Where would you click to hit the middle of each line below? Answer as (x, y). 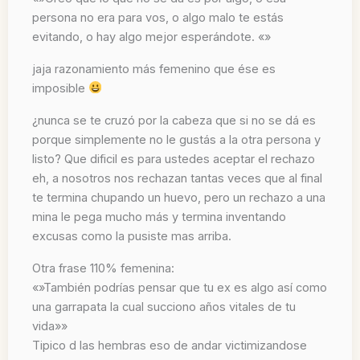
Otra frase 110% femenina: (103, 268)
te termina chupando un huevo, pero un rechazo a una (179, 197)
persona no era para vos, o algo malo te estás (158, 17)
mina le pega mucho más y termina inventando (159, 217)
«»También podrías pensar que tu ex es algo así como (180, 287)
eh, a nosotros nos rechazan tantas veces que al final (177, 178)
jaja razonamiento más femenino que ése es (154, 69)
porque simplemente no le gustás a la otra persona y (176, 139)
